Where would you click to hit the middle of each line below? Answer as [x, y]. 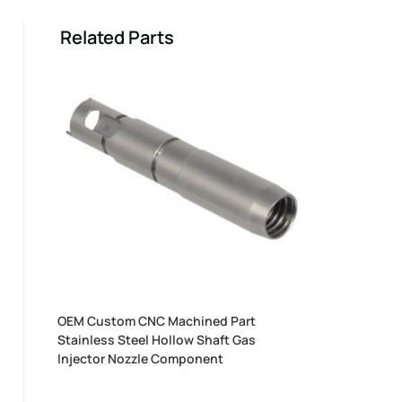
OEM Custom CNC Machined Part [157, 320]
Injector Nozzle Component [141, 358]
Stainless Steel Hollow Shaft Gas [157, 339]
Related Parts [117, 37]
